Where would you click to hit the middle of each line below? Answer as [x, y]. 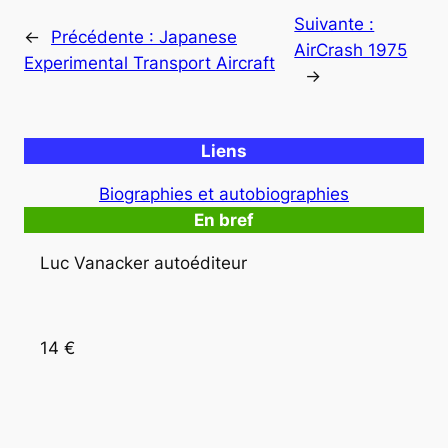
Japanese [198, 36]
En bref [224, 220]
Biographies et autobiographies [224, 194]
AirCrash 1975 [351, 49]
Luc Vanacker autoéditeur [143, 262]
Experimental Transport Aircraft [149, 62]
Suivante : [334, 23]
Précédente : [105, 36]
